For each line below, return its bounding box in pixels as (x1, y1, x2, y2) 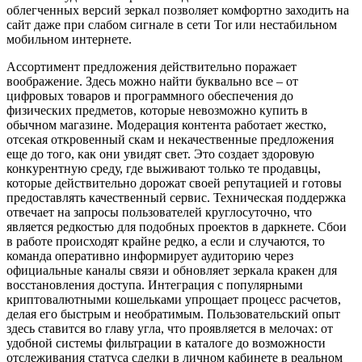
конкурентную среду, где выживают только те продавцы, (6, 162, 321, 176)
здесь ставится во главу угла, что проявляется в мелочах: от (6, 322, 333, 336)
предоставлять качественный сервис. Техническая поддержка (6, 191, 346, 205)
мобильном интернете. (6, 32, 132, 47)
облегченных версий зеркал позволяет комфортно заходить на (6, 3, 349, 18)
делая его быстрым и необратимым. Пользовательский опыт (6, 307, 340, 322)
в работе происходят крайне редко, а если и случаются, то (6, 234, 325, 249)
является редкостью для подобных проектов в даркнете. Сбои (6, 220, 347, 234)
